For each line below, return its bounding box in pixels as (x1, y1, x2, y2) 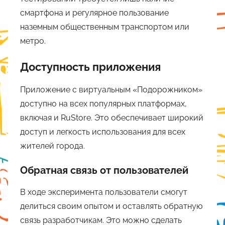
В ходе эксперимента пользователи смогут (20, 187, 187, 197)
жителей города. (20, 141, 85, 151)
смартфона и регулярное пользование (20, 8, 169, 18)
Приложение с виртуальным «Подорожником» (20, 84, 202, 94)
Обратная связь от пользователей (20, 164, 188, 176)
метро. (20, 36, 46, 46)
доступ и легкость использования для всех (20, 127, 185, 137)
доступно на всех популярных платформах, (20, 98, 187, 108)
